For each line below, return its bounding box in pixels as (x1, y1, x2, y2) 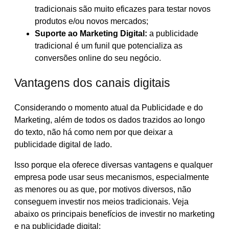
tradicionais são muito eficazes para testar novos (35, 4, 211, 13)
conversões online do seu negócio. (35, 53, 161, 62)
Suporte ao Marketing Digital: (35, 29, 149, 38)
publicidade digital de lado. (14, 140, 112, 149)
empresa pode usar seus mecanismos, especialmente (14, 173, 209, 181)
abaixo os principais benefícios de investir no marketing (14, 210, 215, 218)
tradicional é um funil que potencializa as (35, 41, 182, 50)
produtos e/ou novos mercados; (35, 16, 148, 26)
